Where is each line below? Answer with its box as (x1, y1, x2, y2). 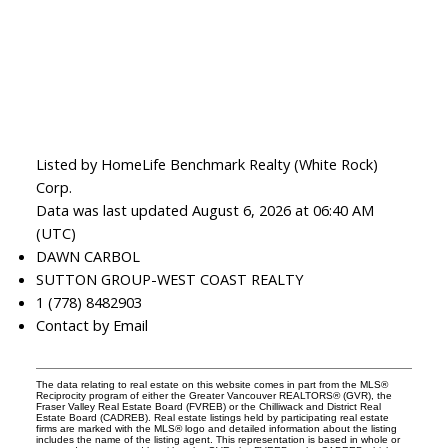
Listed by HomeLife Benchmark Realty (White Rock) (35, 154, 378, 175)
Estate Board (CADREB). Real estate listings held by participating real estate (35, 412, 389, 424)
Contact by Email (35, 315, 148, 336)
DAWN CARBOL (35, 246, 140, 267)
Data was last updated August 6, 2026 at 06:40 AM (35, 200, 374, 221)
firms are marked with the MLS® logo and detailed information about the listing (35, 423, 397, 435)
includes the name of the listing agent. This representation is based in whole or (35, 434, 400, 446)
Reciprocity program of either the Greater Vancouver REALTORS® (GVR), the (35, 390, 392, 402)
